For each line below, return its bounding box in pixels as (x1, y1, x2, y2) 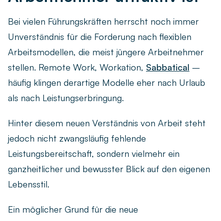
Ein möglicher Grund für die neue (8, 204, 138, 215)
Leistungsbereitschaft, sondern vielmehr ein (8, 148, 180, 159)
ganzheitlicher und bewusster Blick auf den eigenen (8, 163, 210, 175)
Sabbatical (146, 62, 189, 73)
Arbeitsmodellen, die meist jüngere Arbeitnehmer (8, 46, 204, 58)
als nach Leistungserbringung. (8, 92, 124, 104)
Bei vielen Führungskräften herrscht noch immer (8, 16, 199, 27)
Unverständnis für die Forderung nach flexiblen (8, 31, 191, 42)
